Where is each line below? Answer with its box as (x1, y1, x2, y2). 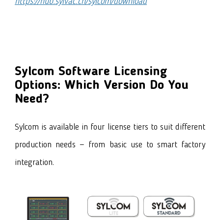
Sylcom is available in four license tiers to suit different (15, 122, 205, 132)
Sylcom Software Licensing (15, 65, 167, 78)
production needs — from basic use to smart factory (15, 140, 205, 149)
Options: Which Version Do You (15, 79, 188, 92)
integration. (15, 158, 54, 167)
